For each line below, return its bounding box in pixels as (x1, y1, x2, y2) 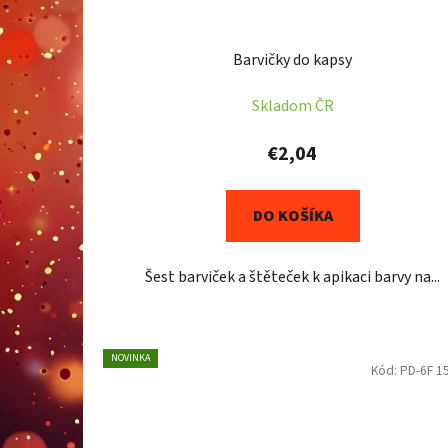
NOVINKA (111, 351, 150, 366)
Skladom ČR (251, 95, 334, 118)
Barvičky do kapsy (233, 49, 353, 72)
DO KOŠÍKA (252, 205, 333, 228)
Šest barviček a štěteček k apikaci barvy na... (145, 266, 441, 289)
